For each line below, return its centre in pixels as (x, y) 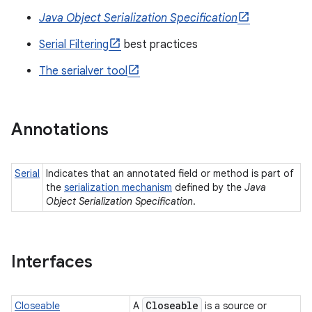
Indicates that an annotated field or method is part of (170, 173)
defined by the (208, 187)
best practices (159, 45)
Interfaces (52, 262)
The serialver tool (83, 71)
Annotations (60, 130)
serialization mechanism (118, 187)
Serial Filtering (74, 45)
